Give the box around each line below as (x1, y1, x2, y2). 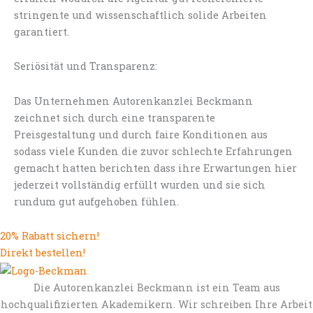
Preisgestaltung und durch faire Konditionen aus (14, 127, 268, 141)
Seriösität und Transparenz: (14, 59, 157, 73)
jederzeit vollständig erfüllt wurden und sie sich (14, 177, 265, 191)
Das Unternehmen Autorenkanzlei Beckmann (14, 94, 253, 108)
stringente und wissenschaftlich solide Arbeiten (14, 8, 267, 22)
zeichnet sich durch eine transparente (14, 110, 215, 124)
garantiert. (14, 24, 69, 38)
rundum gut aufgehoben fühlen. (14, 194, 179, 208)
